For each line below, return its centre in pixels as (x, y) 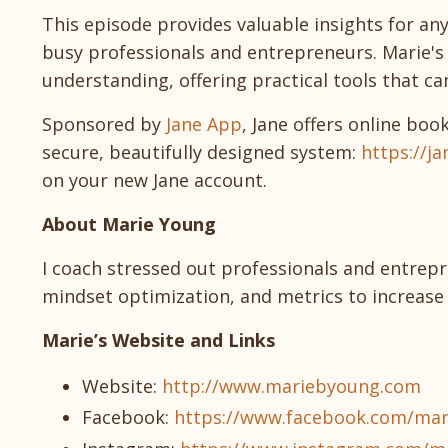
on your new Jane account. (154, 179)
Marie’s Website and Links (158, 339)
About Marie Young (129, 223)
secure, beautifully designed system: (201, 151)
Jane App (204, 123)
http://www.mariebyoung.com (291, 385)
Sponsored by (104, 123)
